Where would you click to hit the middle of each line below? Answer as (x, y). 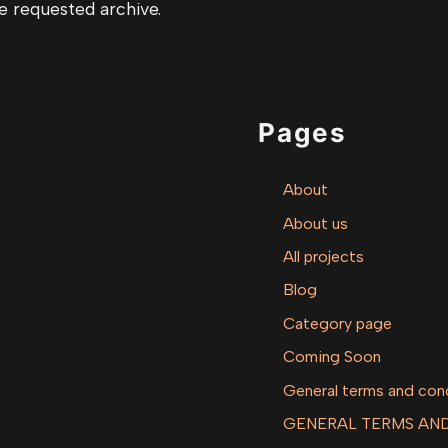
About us (316, 223)
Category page (338, 323)
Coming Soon (332, 357)
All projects (324, 257)
